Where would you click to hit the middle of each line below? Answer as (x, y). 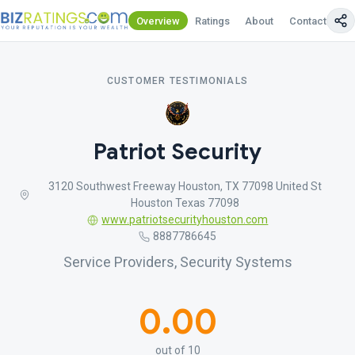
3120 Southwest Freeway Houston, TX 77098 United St (185, 186)
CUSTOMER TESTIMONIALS (177, 81)
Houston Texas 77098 (185, 203)
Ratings (213, 21)
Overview (158, 21)
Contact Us (315, 21)
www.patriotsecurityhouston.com (185, 219)
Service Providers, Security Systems (177, 262)
